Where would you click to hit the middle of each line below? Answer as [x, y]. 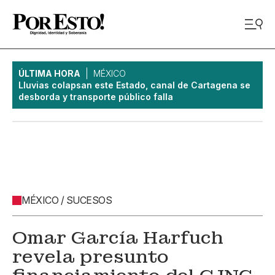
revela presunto [91, 257]
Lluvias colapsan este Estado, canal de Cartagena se [134, 85]
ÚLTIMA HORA [49, 73]
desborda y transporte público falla [96, 97]
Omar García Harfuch [118, 238]
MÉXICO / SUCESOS [67, 200]
